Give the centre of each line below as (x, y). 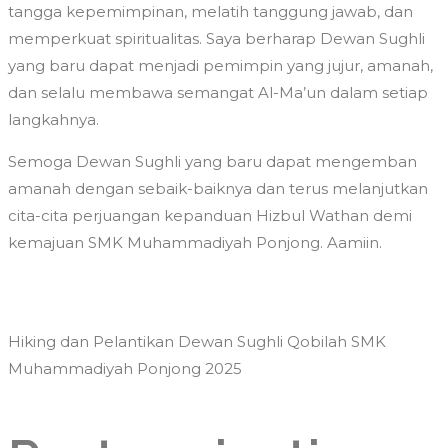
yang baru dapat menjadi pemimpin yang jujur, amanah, (220, 66)
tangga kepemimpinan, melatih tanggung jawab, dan (210, 12)
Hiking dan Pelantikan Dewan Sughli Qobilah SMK (197, 342)
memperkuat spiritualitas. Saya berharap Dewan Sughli (216, 39)
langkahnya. (53, 120)
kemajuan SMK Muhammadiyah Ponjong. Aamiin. (195, 243)
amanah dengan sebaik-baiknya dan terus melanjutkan (218, 189)
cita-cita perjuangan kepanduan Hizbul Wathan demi (210, 216)
